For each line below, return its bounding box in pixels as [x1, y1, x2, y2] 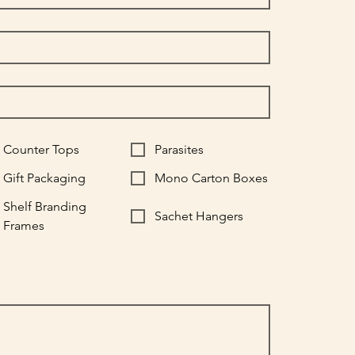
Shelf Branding [2, 198, 86, 214]
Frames [2, 217, 44, 233]
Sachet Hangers [154, 208, 243, 223]
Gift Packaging [2, 170, 86, 185]
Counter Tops [2, 141, 79, 157]
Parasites [154, 141, 204, 157]
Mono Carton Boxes [154, 170, 268, 185]
